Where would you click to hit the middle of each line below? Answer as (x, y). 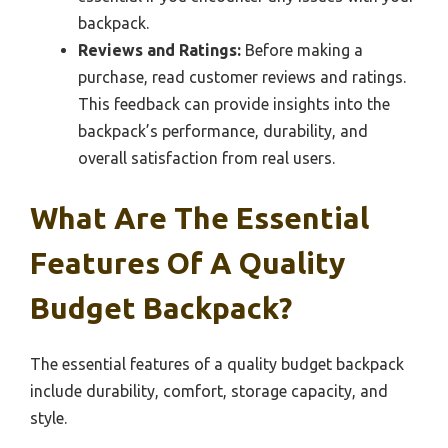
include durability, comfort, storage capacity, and (209, 391)
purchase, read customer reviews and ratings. (242, 77)
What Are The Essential (199, 218)
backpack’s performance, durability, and (223, 131)
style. (48, 418)
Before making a (302, 50)
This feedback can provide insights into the (234, 104)
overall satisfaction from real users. (206, 158)
